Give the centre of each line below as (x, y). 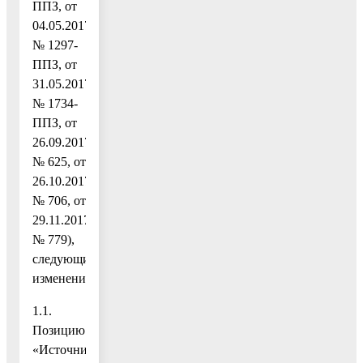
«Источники (67, 349)
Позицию (59, 330)
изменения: (64, 278)
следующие (64, 258)
